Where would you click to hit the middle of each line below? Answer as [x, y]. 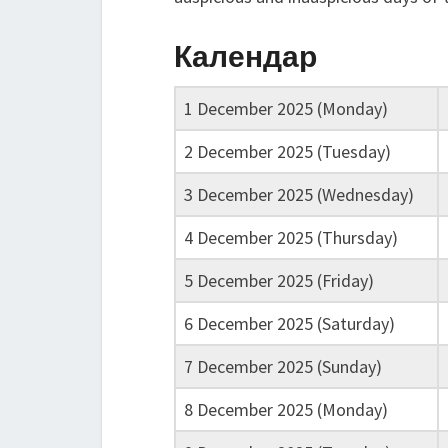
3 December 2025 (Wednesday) [299, 194]
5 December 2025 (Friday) [279, 280]
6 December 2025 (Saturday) [289, 323]
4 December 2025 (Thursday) [291, 237]
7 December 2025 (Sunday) [283, 366]
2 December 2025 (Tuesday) [287, 151]
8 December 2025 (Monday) [286, 409]
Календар [245, 55]
